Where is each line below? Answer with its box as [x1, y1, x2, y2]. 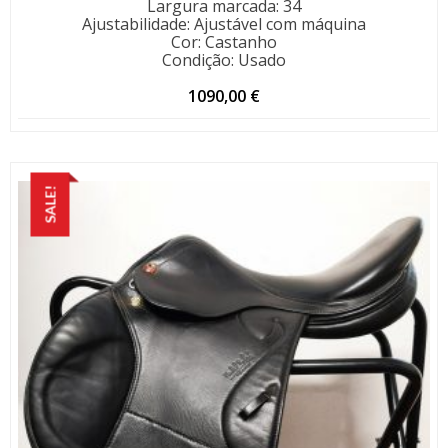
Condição [162, 49, 231, 72]
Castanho [205, 31, 277, 54]
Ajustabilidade [82, 13, 187, 36]
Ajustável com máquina [194, 13, 366, 36]
